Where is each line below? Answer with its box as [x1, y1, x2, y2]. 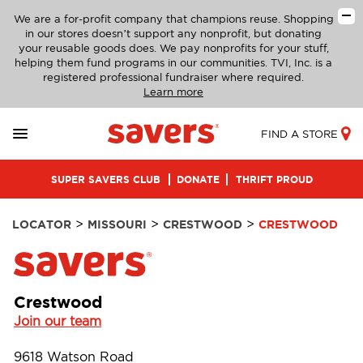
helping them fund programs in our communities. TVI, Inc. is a [15, 57, 332, 69]
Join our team [14, 313, 101, 329]
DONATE [176, 173, 220, 185]
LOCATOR [12, 218, 71, 231]
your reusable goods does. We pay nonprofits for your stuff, [18, 42, 329, 54]
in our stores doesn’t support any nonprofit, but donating [25, 28, 322, 40]
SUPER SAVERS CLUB [50, 173, 160, 185]
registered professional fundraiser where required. [43, 71, 304, 83]
